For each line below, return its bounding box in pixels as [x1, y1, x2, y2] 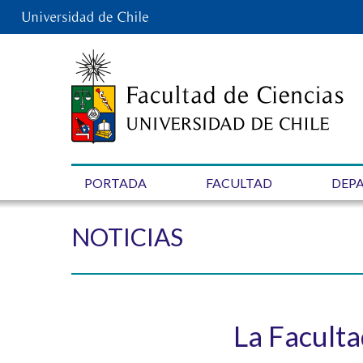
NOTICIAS [71, 222, 183, 251]
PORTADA [84, 175, 147, 190]
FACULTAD [206, 175, 273, 190]
